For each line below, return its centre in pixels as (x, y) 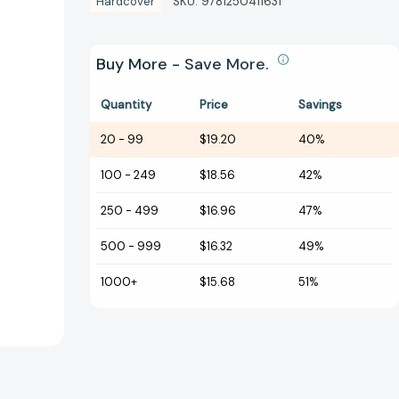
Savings (320, 105)
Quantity (126, 105)
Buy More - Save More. (185, 65)
